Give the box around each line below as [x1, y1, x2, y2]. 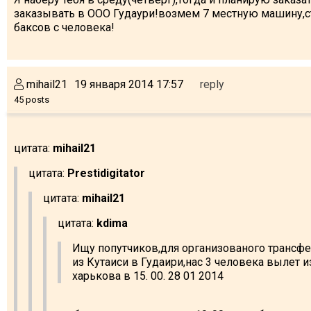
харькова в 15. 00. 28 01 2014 [72, 269, 224, 283]
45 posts [14, 94, 49, 105]
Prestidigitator [67, 166, 145, 180]
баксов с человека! [14, 20, 115, 34]
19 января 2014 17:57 [74, 77, 183, 91]
